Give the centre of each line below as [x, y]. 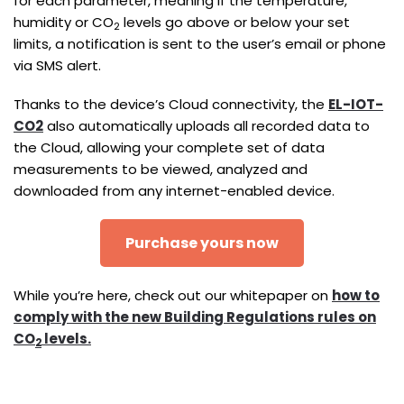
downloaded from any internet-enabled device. [174, 190]
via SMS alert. [57, 65]
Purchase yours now [202, 243]
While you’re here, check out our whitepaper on [173, 295]
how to [356, 295]
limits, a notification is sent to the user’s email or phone [200, 43]
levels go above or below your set [235, 22]
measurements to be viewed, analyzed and [161, 169]
